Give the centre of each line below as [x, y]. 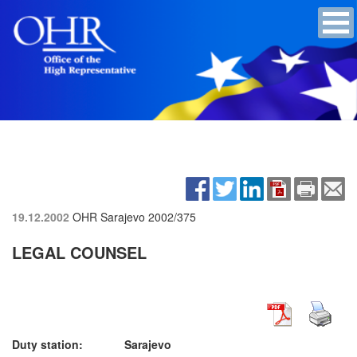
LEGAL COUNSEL [79, 252]
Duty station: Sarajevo [92, 344]
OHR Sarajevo [109, 216]
